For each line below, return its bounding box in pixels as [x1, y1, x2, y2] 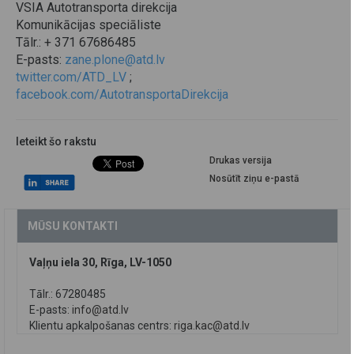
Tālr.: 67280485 [29, 288, 106, 301]
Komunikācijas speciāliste [16, 17, 161, 33]
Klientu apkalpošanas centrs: [29, 319, 174, 333]
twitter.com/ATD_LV [16, 70, 126, 85]
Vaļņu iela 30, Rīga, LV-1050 [29, 256, 171, 269]
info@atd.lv [72, 303, 129, 317]
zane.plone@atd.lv [65, 52, 165, 68]
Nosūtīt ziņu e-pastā [209, 173, 299, 185]
